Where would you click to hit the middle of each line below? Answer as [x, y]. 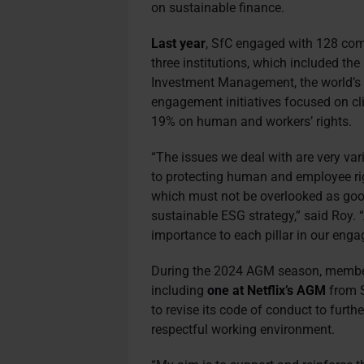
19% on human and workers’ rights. [252, 121]
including [180, 290]
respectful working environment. [243, 329]
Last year [179, 43]
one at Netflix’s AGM [267, 290]
